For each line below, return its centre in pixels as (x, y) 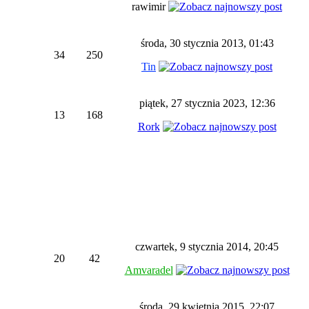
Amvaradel (149, 270)
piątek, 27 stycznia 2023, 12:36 (207, 103)
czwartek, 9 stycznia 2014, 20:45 (207, 247)
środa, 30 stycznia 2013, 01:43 (207, 43)
